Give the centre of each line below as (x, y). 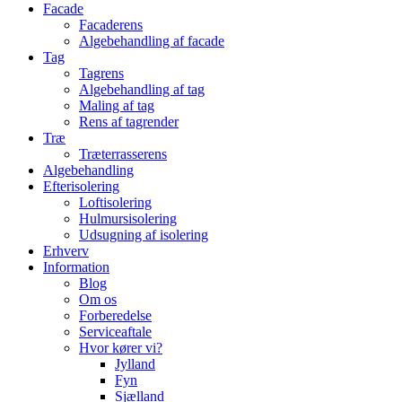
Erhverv (66, 251)
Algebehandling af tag (142, 89)
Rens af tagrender (129, 122)
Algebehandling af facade (152, 41)
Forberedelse (115, 315)
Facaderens (111, 25)
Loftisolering (115, 202)
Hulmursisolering (128, 218)
